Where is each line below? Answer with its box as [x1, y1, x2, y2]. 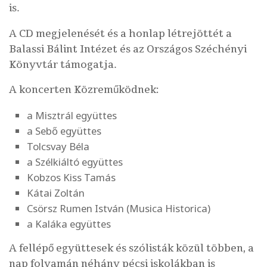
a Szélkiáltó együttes [27, 155, 123, 169]
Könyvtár [9, 57, 58, 72]
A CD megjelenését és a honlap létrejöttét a [9, 26, 232, 41]
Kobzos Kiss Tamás [27, 170, 116, 184]
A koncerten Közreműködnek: [9, 83, 159, 97]
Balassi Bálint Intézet [9, 42, 117, 56]
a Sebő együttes [27, 124, 101, 138]
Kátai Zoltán [27, 186, 85, 200]
